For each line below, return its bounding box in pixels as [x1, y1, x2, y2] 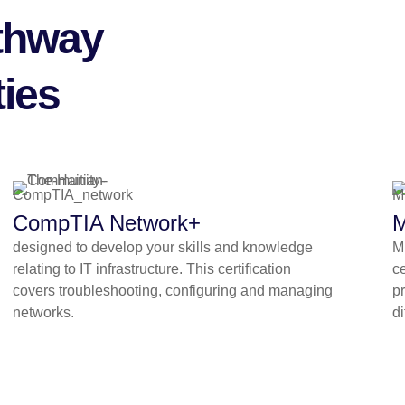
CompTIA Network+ [12, 211, 201, 236]
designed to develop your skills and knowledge [12, 240, 313, 256]
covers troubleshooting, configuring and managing [12, 283, 333, 299]
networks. [12, 305, 74, 321]
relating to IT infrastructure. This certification [12, 261, 291, 278]
